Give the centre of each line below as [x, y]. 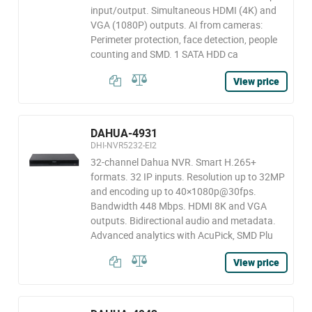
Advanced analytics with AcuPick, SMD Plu [181, 235]
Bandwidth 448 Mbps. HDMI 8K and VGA [178, 206]
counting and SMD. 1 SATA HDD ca [164, 54]
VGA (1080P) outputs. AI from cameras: [176, 25]
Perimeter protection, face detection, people [184, 39]
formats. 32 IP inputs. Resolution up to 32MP [187, 177]
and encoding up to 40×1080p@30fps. [173, 191]
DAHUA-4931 [124, 133]
